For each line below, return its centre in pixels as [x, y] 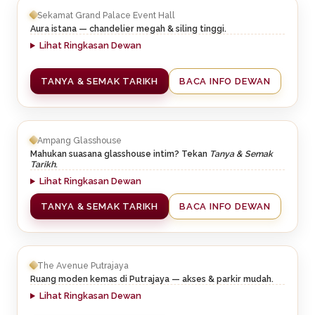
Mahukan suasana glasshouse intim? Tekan [120, 154]
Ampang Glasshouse [79, 140]
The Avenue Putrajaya [83, 265]
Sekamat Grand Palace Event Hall [106, 15]
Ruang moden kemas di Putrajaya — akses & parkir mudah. [152, 279]
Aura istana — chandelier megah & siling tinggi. [128, 29]
